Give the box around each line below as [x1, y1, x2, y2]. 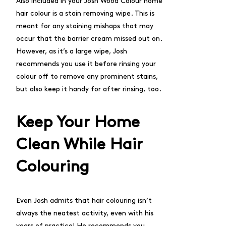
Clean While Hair [16, 137, 143, 152]
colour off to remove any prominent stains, [16, 73, 158, 80]
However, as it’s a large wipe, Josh [16, 48, 127, 54]
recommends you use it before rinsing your [16, 61, 156, 67]
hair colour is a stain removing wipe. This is [16, 10, 154, 17]
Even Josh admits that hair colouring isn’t [16, 197, 152, 204]
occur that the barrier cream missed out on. [16, 35, 162, 42]
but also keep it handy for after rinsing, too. [16, 86, 161, 92]
